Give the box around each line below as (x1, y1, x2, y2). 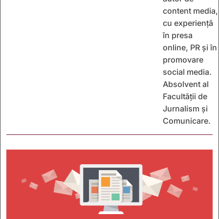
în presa (163, 30, 193, 41)
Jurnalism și (163, 104, 208, 114)
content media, (163, 6, 218, 16)
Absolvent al (163, 79, 209, 89)
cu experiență (163, 18, 213, 28)
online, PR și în (163, 43, 217, 53)
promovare (163, 55, 203, 65)
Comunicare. (163, 116, 211, 126)
